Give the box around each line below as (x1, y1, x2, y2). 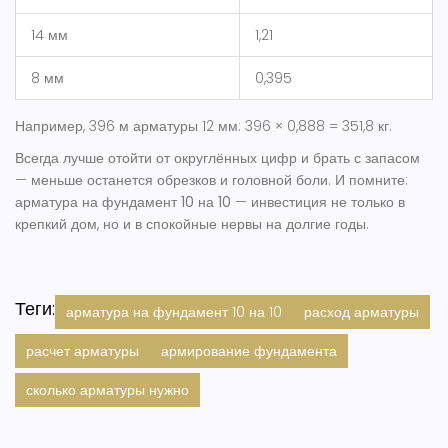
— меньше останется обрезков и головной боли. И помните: (15, 170, 408, 191)
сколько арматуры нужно (26, 380, 189, 401)
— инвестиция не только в (231, 192, 405, 213)
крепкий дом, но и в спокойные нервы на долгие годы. (15, 214, 369, 235)
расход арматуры (304, 302, 419, 323)
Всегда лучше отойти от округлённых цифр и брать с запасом (15, 148, 420, 169)
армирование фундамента (161, 341, 337, 362)
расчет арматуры (26, 341, 139, 362)
